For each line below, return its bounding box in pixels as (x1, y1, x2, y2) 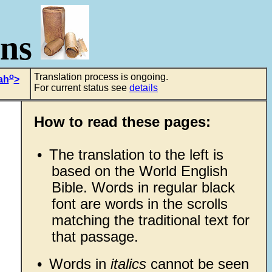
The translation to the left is (49, 146, 223, 163)
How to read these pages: (34, 114, 211, 130)
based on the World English (51, 163, 228, 179)
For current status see (34, 83, 129, 93)
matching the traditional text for (51, 212, 250, 228)
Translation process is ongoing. (34, 72, 168, 82)
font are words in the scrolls (51, 195, 228, 212)
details (129, 83, 158, 93)
